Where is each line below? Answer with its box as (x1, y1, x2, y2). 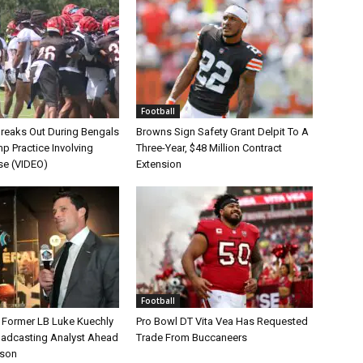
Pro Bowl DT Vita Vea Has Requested (136, 315, 308, 327)
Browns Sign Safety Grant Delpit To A (136, 126, 309, 138)
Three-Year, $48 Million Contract (136, 142, 282, 154)
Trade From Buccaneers (136, 331, 247, 344)
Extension (136, 158, 181, 170)
